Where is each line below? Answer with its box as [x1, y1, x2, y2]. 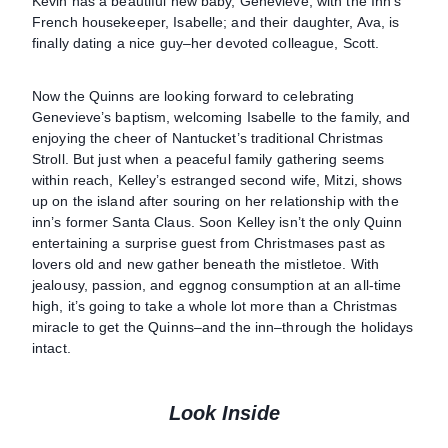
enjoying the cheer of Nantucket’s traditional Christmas [32, 129, 384, 146]
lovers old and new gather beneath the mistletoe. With [32, 255, 380, 272]
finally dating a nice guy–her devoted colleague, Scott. [32, 34, 380, 51]
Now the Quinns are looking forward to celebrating [32, 87, 355, 104]
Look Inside [168, 401, 280, 424]
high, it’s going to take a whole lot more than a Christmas [32, 297, 398, 314]
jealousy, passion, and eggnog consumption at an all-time [32, 276, 402, 293]
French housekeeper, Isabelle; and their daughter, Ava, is [32, 13, 400, 30]
